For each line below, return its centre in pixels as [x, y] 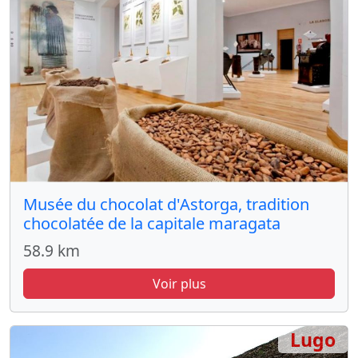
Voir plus [179, 283]
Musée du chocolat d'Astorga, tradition [166, 204]
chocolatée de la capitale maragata [152, 223]
